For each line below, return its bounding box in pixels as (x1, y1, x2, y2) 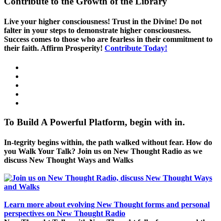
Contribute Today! (105, 43, 167, 52)
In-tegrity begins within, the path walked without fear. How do (4, 138, 212, 147)
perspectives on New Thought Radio (4, 209, 125, 218)
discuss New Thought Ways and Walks (4, 156, 133, 165)
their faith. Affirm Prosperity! (4, 43, 105, 52)
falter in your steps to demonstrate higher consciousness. (4, 26, 191, 35)
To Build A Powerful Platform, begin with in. (4, 116, 185, 127)
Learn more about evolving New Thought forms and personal (4, 200, 210, 209)
